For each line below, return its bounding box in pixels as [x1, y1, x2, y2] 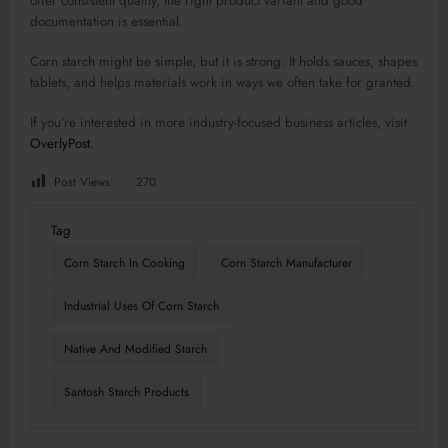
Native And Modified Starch [64, 339, 207, 358]
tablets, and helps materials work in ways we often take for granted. [30, 72, 415, 92]
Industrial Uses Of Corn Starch [64, 296, 219, 315]
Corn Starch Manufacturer [221, 253, 352, 272]
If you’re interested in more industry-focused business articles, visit [30, 112, 407, 132]
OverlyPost [30, 133, 90, 153]
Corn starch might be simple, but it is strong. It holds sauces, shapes [30, 51, 417, 71]
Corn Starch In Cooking [64, 253, 185, 272]
